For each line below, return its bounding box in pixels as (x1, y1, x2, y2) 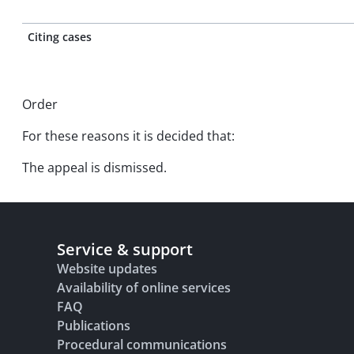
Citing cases (28, 29, 92, 44)
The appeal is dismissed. (22, 159, 167, 176)
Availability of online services (57, 279, 231, 296)
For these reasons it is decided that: (22, 127, 235, 145)
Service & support (57, 239, 193, 260)
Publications (57, 317, 130, 334)
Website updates (57, 260, 157, 277)
